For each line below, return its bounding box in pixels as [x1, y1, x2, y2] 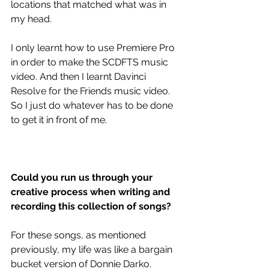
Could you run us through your [11, 171, 155, 183]
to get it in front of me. [11, 113, 109, 125]
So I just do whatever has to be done [11, 99, 175, 111]
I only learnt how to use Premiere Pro [11, 41, 177, 53]
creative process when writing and [11, 186, 172, 198]
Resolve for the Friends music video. [11, 85, 172, 97]
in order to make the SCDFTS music [11, 56, 171, 68]
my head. [11, 13, 52, 25]
